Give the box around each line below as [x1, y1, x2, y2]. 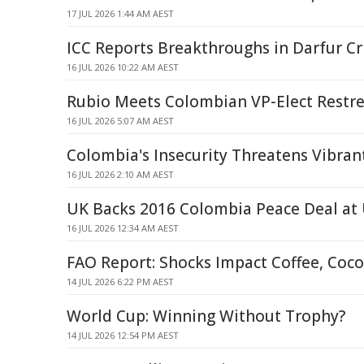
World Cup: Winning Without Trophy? [67, 305, 345, 327]
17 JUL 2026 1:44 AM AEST [67, 7, 174, 19]
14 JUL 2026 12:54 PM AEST [67, 329, 179, 341]
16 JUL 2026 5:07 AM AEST [67, 115, 174, 127]
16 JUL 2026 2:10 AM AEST [67, 168, 174, 180]
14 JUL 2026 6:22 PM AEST [67, 275, 174, 288]
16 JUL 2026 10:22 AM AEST [67, 61, 179, 73]
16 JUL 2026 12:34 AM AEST [67, 222, 179, 234]
